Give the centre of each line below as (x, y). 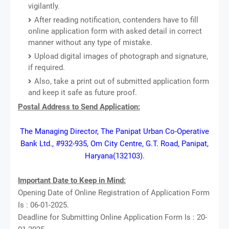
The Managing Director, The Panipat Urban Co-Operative (114, 131)
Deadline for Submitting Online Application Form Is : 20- (112, 217)
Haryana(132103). (114, 156)
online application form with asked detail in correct (115, 31)
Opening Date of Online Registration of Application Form (114, 192)
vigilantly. (44, 6)
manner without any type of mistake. (90, 42)
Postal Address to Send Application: (79, 107)
